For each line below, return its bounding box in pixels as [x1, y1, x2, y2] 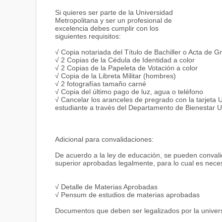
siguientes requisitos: [55, 33, 121, 40]
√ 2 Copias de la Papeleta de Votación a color [55, 64, 198, 72]
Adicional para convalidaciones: [55, 136, 154, 143]
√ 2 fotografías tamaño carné [55, 80, 146, 88]
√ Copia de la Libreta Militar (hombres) [55, 72, 176, 80]
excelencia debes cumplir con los [55, 25, 159, 32]
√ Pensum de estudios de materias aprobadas [55, 191, 200, 199]
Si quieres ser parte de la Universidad [55, 9, 173, 16]
